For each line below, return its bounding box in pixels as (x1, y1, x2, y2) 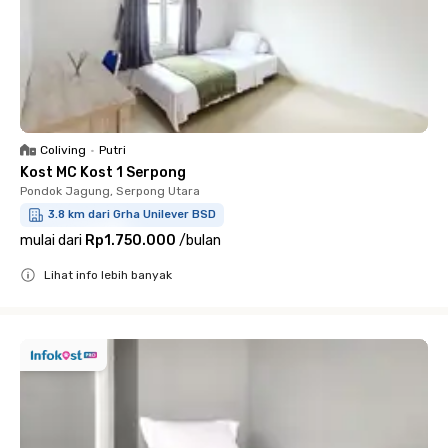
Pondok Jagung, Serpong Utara (20, 184, 200, 198)
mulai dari (20, 232, 82, 249)
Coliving (40, 143, 86, 157)
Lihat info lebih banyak (44, 268, 172, 282)
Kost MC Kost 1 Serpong (20, 164, 186, 181)
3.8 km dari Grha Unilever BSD (48, 208, 216, 221)
